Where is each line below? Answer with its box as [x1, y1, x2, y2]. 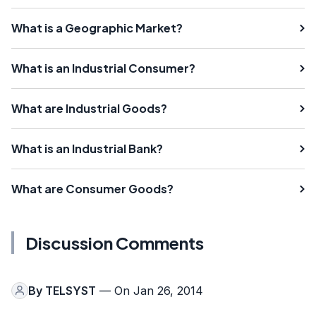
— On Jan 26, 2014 [96, 283, 203, 298]
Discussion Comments [25, 231, 204, 253]
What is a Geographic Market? [11, 20, 183, 35]
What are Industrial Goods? [11, 100, 167, 116]
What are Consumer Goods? [11, 181, 174, 196]
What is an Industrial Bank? [11, 140, 163, 156]
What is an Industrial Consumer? [11, 60, 195, 75]
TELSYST [45, 283, 96, 298]
